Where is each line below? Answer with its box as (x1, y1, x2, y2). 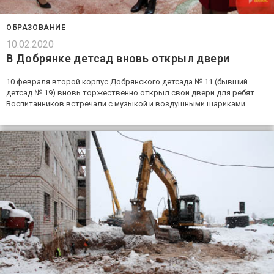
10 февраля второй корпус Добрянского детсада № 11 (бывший (6, 77, 248, 87)
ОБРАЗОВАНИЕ (6, 23, 66, 32)
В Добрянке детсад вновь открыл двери (6, 52, 230, 65)
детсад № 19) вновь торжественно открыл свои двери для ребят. (6, 88, 256, 98)
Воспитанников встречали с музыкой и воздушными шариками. (6, 99, 247, 109)
